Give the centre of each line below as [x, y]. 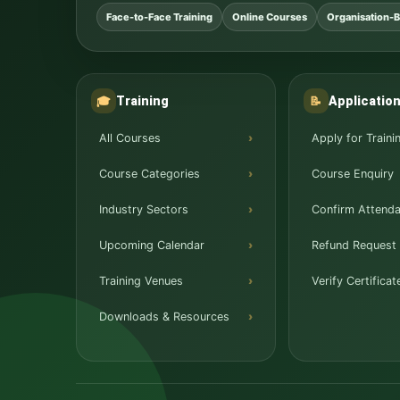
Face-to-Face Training [159, 17]
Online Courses [270, 17]
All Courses [130, 138]
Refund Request [354, 245]
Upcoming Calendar [152, 245]
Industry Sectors [144, 209]
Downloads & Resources [164, 317]
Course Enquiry [352, 174]
